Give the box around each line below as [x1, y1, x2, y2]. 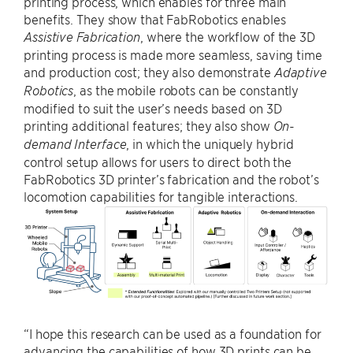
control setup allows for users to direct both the [24, 154, 292, 170]
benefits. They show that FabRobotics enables [24, 11, 286, 28]
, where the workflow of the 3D [139, 28, 315, 45]
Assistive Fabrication [24, 29, 140, 46]
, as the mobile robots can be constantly [73, 82, 299, 98]
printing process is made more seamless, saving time [24, 46, 322, 63]
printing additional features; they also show [24, 117, 273, 134]
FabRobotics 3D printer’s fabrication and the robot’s [24, 171, 319, 188]
